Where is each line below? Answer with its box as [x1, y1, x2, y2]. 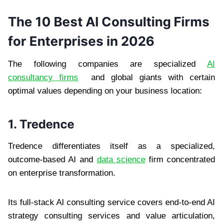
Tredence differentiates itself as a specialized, [8, 141, 215, 151]
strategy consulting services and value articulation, [8, 211, 215, 221]
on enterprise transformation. [8, 168, 115, 178]
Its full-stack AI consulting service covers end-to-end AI [8, 197, 215, 207]
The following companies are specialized [8, 59, 207, 69]
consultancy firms [8, 72, 78, 82]
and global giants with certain [78, 72, 215, 82]
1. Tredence [8, 116, 80, 131]
